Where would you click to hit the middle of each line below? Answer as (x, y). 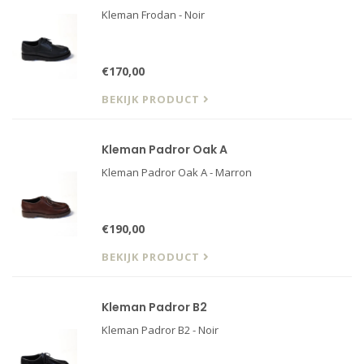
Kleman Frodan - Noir (153, 15)
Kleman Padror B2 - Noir (160, 330)
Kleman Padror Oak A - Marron (177, 172)
